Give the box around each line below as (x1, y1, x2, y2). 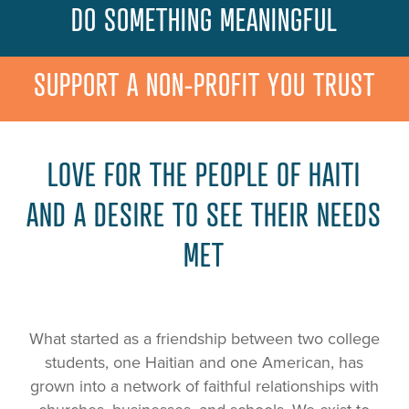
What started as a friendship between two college (28, 329, 380, 350)
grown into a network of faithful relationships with (29, 376, 379, 397)
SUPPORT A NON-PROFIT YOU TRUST (33, 65, 375, 104)
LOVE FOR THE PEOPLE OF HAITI (47, 153, 362, 194)
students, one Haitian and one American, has (45, 352, 364, 373)
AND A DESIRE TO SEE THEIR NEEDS (26, 194, 383, 235)
